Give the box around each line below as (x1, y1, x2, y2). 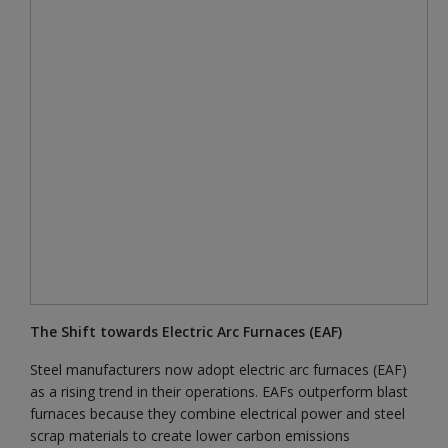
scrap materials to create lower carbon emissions (30, 426, 350, 445)
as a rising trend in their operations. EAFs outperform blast (30, 382, 408, 401)
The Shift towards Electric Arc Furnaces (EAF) (30, 322, 342, 341)
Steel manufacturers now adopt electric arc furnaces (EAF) (30, 360, 407, 379)
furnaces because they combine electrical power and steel (30, 404, 405, 423)
